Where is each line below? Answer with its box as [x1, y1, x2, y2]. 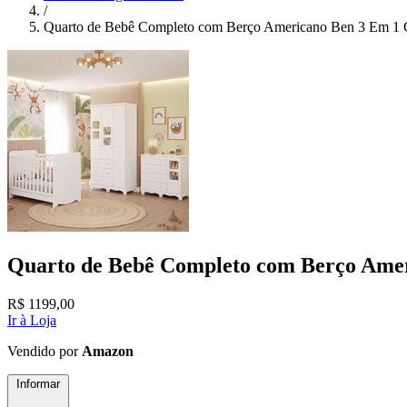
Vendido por [7, 342, 82, 359]
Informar [16, 376, 60, 391]
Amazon [82, 342, 134, 359]
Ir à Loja [7, 312, 56, 328]
